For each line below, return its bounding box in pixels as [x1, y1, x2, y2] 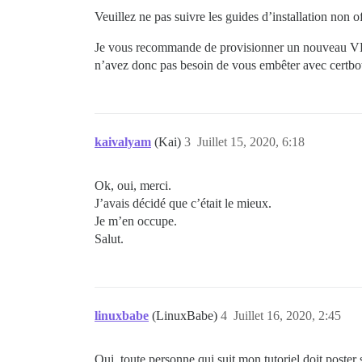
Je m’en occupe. [95, 214, 177, 228]
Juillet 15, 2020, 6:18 [197, 135, 305, 149]
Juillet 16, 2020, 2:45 [234, 309, 341, 322]
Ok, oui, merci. [95, 179, 171, 192]
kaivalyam [95, 135, 151, 149]
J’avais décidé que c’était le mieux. [95, 196, 271, 210]
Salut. [95, 232, 124, 246]
